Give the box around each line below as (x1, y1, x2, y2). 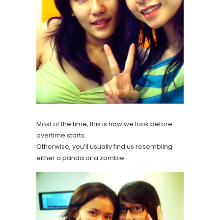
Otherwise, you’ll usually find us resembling (36, 142, 172, 151)
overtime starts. (36, 131, 86, 140)
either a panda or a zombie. (36, 153, 126, 163)
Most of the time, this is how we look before (36, 119, 172, 129)
